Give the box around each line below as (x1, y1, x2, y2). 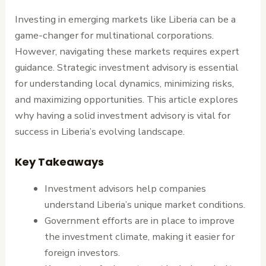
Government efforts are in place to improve (44, 214, 235, 228)
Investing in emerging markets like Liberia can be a (15, 12, 236, 27)
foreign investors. (44, 246, 120, 260)
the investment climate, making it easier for (44, 230, 235, 244)
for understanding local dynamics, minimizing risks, (15, 77, 235, 91)
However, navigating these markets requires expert (15, 45, 240, 59)
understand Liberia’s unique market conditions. (44, 198, 245, 212)
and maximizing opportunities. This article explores (15, 93, 239, 107)
